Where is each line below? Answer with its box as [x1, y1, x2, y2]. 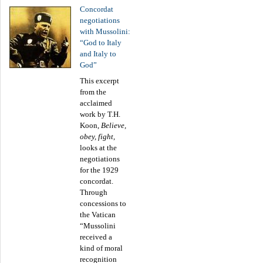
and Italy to [80, 49, 116, 58]
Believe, [101, 120, 126, 130]
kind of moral [80, 243, 123, 252]
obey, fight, [80, 131, 115, 141]
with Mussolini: [80, 26, 130, 36]
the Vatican [80, 210, 116, 219]
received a [80, 232, 112, 241]
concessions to [80, 198, 126, 208]
